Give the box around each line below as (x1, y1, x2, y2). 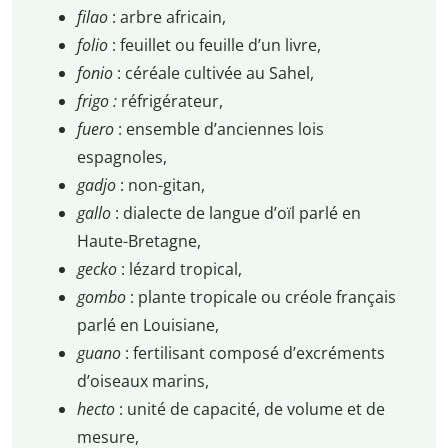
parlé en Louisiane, (76, 313, 219, 336)
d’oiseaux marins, (76, 369, 209, 392)
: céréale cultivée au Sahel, (116, 61, 314, 84)
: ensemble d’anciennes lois (117, 117, 324, 140)
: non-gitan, (119, 173, 205, 196)
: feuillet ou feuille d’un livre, (111, 33, 321, 56)
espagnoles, (76, 145, 167, 168)
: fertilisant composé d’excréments (124, 341, 385, 364)
